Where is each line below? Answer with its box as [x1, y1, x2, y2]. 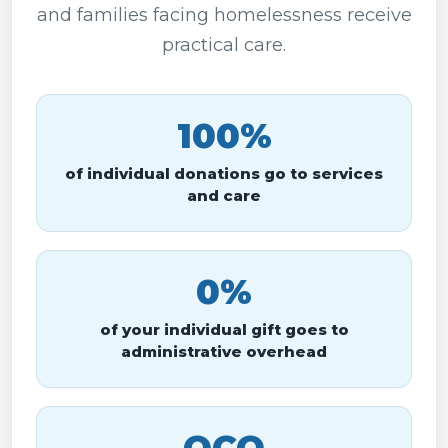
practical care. [162, 34, 286, 56]
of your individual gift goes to [99, 320, 349, 339]
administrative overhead [121, 342, 327, 361]
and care [187, 186, 261, 205]
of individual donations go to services [65, 164, 383, 183]
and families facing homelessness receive [36, 4, 412, 26]
